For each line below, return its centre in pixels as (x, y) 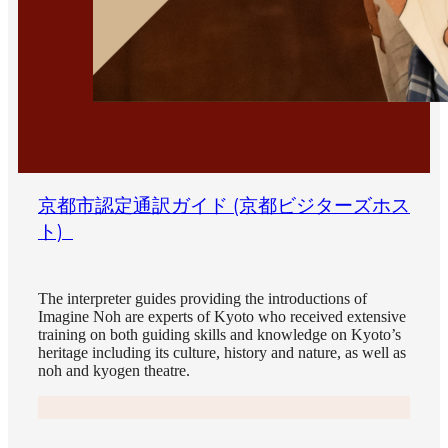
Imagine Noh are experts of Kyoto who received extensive (222, 317)
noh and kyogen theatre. (114, 371)
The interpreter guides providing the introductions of (202, 299)
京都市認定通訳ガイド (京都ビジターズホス (224, 206)
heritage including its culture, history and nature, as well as (222, 353)
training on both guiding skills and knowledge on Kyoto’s (219, 335)
